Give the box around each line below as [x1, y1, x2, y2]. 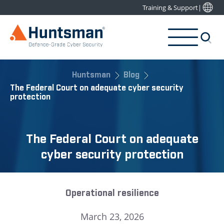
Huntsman [71, 70, 110, 80]
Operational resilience [65, 187, 159, 199]
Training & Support [142, 3, 198, 12]
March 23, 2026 [80, 210, 144, 222]
